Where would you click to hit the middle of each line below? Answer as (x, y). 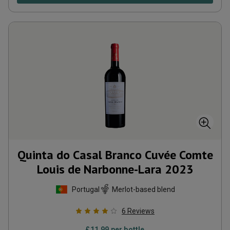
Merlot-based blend (143, 189)
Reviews (141, 211)
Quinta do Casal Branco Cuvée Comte (115, 155)
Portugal (85, 189)
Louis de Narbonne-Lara (99, 169)
